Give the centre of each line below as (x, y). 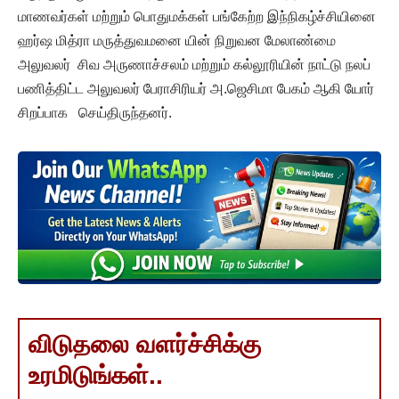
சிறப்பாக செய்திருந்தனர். (95, 113)
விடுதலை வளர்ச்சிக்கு (145, 344)
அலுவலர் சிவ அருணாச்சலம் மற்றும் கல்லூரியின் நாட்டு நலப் (194, 65)
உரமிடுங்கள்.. (96, 375)
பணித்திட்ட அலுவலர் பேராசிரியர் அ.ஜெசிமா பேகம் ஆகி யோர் (196, 89)
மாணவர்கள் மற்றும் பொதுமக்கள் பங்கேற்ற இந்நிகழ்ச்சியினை (197, 17)
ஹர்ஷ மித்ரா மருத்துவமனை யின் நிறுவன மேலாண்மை (180, 41)
